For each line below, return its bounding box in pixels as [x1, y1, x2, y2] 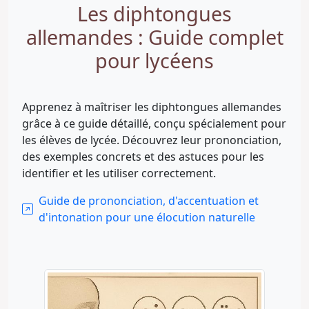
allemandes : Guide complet [26, 23, 283, 50]
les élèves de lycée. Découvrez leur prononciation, [22, 132, 281, 148]
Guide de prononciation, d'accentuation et [39, 193, 259, 208]
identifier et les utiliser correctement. [22, 166, 216, 181]
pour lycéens [95, 47, 214, 74]
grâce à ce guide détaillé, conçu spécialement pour [22, 116, 286, 131]
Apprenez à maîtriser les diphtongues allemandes [22, 99, 281, 114]
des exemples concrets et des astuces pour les [22, 149, 264, 164]
